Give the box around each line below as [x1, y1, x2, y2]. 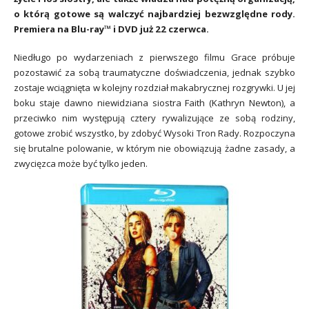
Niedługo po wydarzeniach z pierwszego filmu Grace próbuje [14, 50, 295, 63]
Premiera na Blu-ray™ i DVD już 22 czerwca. [14, 22, 209, 35]
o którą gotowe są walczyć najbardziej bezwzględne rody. [14, 7, 295, 20]
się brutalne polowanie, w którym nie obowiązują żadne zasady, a [14, 141, 295, 154]
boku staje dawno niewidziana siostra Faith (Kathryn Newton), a [14, 96, 295, 109]
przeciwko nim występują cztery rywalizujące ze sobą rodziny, [14, 111, 295, 124]
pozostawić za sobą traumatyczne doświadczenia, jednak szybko [14, 66, 295, 79]
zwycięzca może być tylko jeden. [14, 157, 148, 170]
